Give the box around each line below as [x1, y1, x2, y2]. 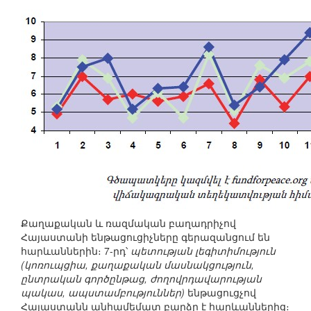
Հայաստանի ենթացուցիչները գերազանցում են [21, 230, 270, 244]
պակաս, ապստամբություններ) [21, 285, 185, 300]
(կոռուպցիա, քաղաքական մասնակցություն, [21, 258, 254, 272]
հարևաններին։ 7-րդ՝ [21, 244, 131, 258]
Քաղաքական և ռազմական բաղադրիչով [21, 216, 236, 230]
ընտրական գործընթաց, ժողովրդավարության [21, 271, 262, 286]
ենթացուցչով [185, 285, 256, 300]
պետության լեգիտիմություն [131, 244, 276, 258]
